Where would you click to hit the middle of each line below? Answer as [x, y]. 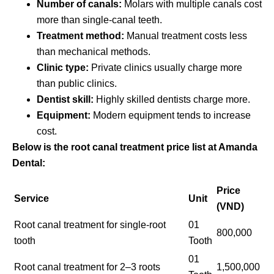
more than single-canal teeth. [99, 20]
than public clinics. [77, 83]
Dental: [29, 163]
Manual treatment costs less [186, 35]
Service [31, 198]
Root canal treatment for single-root [90, 224]
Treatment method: [80, 35]
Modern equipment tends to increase [171, 115]
